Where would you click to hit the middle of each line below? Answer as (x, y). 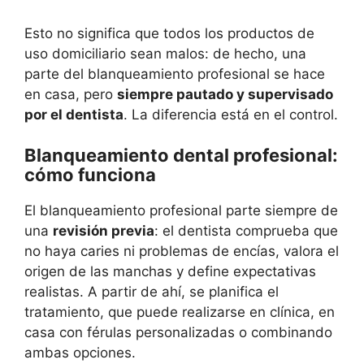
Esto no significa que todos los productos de (169, 33)
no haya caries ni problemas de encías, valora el (182, 251)
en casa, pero (71, 94)
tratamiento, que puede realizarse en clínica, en (180, 312)
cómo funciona (90, 175)
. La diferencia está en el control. (231, 114)
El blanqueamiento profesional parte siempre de (181, 210)
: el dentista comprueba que (246, 231)
